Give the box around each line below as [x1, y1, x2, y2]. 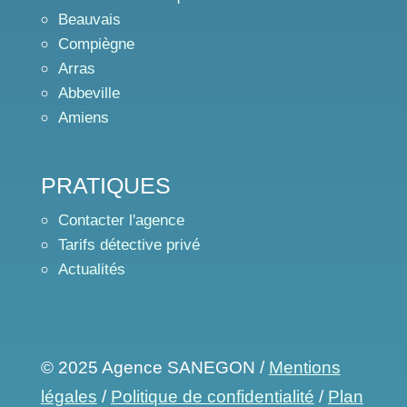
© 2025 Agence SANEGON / [40, 358, 269, 377]
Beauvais [57, 11, 121, 28]
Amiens [57, 109, 109, 126]
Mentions [268, 358, 341, 377]
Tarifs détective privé [57, 236, 200, 253]
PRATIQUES [40, 173, 171, 198]
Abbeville [57, 84, 120, 102]
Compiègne [57, 35, 134, 53]
